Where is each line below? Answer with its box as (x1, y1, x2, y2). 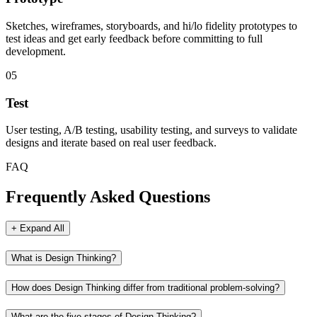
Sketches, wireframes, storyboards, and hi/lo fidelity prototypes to (6, 20, 297, 32)
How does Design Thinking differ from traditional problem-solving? (11, 282, 279, 293)
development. (6, 45, 66, 57)
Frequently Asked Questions (6, 188, 210, 207)
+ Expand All (11, 223, 64, 234)
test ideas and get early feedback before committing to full (6, 33, 263, 45)
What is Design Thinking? (11, 252, 116, 263)
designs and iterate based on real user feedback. (6, 137, 217, 149)
